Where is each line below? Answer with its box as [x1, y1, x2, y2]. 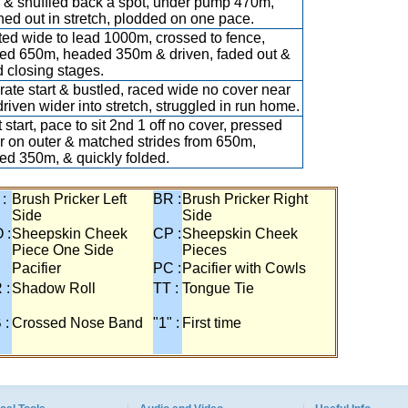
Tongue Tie [182, 280, 254, 296]
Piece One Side [12, 242, 114, 258]
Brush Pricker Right [182, 191, 308, 207]
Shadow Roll [12, 280, 96, 296]
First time [182, 315, 241, 331]
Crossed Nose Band [12, 315, 143, 331]
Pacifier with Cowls [182, 260, 306, 276]
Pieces [182, 242, 227, 258]
